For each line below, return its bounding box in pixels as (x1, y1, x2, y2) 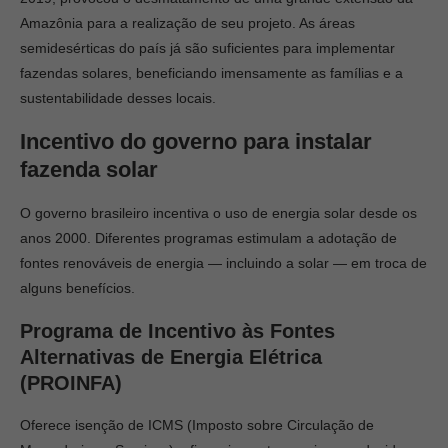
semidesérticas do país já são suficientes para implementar (20, 40, 395, 56)
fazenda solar (20, 157, 158, 182)
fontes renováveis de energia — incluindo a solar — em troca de (20, 255, 427, 271)
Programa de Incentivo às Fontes (20, 320, 335, 342)
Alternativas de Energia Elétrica (20, 346, 322, 368)
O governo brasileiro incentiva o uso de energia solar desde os (20, 205, 417, 221)
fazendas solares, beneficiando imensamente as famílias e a (20, 65, 403, 81)
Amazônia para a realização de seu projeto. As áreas (20, 15, 355, 31)
